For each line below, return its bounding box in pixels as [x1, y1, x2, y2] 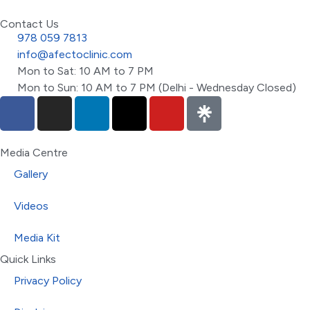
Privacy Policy [14, 274, 82, 288]
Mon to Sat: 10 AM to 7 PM [17, 64, 154, 78]
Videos [14, 199, 48, 213]
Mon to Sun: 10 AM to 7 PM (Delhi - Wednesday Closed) [17, 81, 296, 95]
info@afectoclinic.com [17, 48, 132, 62]
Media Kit [14, 231, 60, 245]
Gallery [14, 167, 48, 181]
